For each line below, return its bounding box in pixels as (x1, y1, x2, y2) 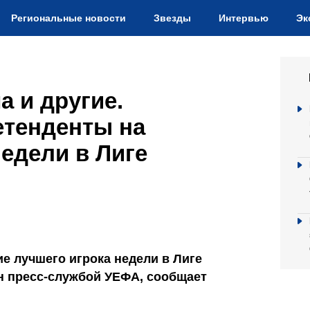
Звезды (154, 12, 191, 24)
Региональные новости (11, 12, 126, 24)
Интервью (219, 12, 268, 24)
